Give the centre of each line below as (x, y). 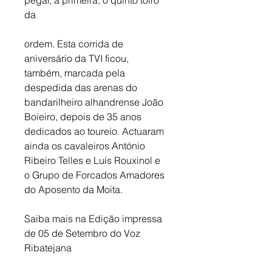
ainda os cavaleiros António (86, 145)
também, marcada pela (76, 73)
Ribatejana (48, 247)
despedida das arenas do (82, 87)
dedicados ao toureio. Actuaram (95, 131)
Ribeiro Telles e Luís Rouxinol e (93, 160)
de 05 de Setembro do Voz (83, 233)
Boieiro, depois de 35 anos (84, 116)
